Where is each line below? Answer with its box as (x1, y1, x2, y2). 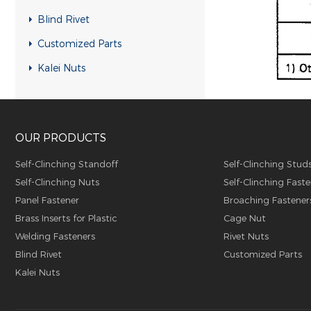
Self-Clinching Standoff (15, 158, 118, 169)
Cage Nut (224, 212, 266, 224)
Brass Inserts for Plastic (15, 212, 117, 224)
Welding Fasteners (15, 230, 95, 242)
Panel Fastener (15, 194, 79, 205)
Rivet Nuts (224, 230, 269, 242)
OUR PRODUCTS (15, 131, 106, 144)
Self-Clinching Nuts (15, 176, 99, 187)
